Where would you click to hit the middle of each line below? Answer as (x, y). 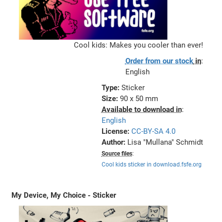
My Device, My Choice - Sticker (64, 195)
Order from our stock (159, 61)
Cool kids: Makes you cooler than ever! (138, 45)
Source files (117, 154)
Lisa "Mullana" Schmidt (165, 142)
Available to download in (141, 110)
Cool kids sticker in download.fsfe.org (151, 165)
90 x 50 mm (139, 99)
